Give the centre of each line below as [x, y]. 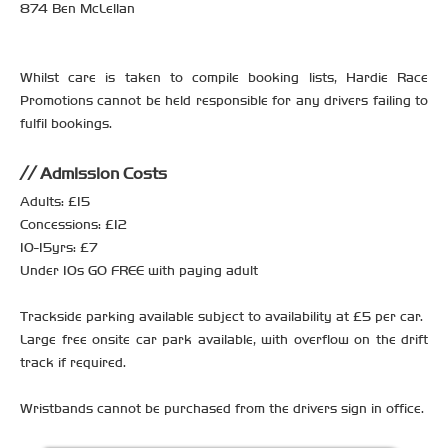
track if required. [73, 362]
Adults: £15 [55, 201]
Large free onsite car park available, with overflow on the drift [224, 339]
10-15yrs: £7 [59, 247]
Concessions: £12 [73, 224]
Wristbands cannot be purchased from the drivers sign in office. [222, 408]
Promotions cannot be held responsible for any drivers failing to [224, 100]
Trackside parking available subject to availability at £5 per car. [221, 316]
